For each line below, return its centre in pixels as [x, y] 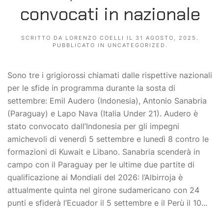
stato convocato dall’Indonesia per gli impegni [93, 126]
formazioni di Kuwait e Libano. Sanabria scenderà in [104, 152]
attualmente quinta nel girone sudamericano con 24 [103, 190]
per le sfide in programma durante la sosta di [91, 88]
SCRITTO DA [43, 38]
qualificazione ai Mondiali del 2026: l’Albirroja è [95, 178]
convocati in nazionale [110, 14]
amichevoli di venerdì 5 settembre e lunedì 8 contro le [108, 139]
